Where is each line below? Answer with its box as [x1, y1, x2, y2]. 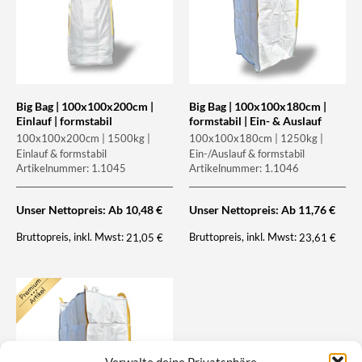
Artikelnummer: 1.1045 [16, 161, 126, 175]
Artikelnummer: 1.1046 [189, 161, 299, 175]
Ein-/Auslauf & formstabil [189, 146, 305, 160]
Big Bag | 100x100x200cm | [16, 99, 154, 113]
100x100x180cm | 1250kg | [189, 131, 323, 145]
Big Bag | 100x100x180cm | [189, 99, 326, 113]
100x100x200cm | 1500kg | [16, 131, 150, 145]
